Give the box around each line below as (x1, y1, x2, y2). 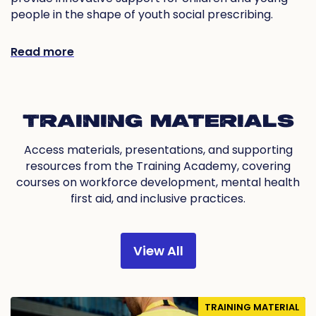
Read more (11, 44, 74, 61)
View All (133, 242, 183, 260)
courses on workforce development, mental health (16, 174, 300, 191)
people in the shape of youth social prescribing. (11, 6, 273, 23)
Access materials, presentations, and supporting (23, 142, 293, 159)
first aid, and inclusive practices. (71, 190, 245, 207)
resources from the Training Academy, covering (25, 158, 291, 175)
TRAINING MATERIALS (22, 112, 294, 133)
